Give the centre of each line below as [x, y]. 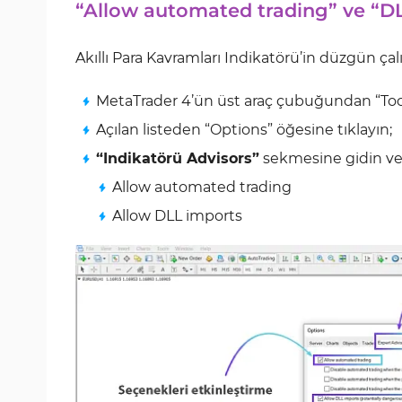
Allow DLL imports [177, 216]
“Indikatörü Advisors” [178, 158]
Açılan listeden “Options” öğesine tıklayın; [244, 130]
